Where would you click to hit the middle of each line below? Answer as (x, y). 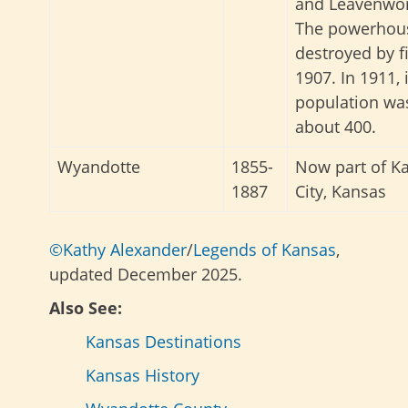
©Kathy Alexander (118, 250)
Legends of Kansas (265, 250)
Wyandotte (99, 167)
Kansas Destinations (163, 342)
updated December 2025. (146, 275)
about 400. (336, 127)
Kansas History (143, 376)
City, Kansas (341, 192)
